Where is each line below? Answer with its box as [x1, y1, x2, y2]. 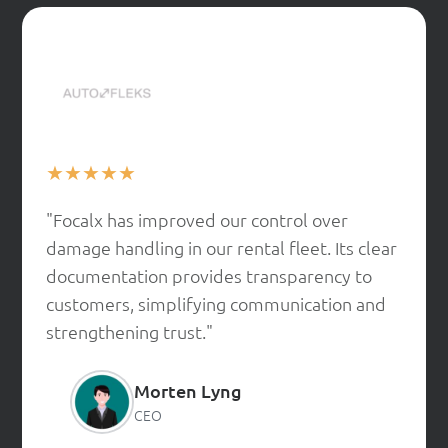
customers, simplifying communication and [46, 292, 386, 316]
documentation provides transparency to [46, 264, 372, 288]
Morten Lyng [134, 379, 242, 403]
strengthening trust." [46, 320, 213, 344]
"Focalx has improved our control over [46, 208, 348, 232]
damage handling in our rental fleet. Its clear [46, 236, 397, 260]
